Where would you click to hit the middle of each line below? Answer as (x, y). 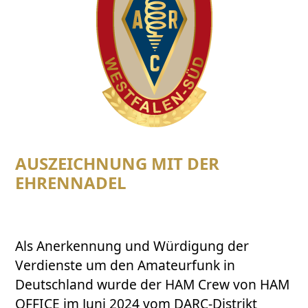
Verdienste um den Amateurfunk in (125, 265)
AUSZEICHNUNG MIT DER (118, 163)
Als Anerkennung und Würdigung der (132, 245)
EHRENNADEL (71, 182)
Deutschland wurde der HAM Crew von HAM (153, 284)
